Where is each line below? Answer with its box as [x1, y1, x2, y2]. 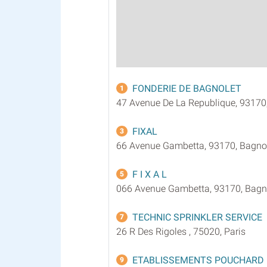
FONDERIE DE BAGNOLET [132, 82, 241, 94]
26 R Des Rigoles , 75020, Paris [116, 225, 246, 237]
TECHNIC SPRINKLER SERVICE [132, 211, 262, 223]
